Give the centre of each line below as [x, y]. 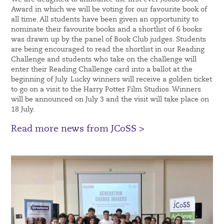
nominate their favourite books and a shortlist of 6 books [107, 29]
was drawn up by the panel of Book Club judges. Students [109, 39]
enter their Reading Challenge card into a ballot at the [102, 69]
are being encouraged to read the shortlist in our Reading [108, 49]
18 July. [23, 109]
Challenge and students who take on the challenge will [104, 59]
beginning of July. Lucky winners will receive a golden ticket [112, 79]
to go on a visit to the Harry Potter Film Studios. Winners [106, 89]
